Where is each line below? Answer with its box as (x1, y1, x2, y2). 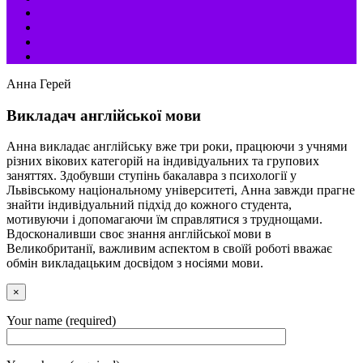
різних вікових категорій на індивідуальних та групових (6, 154, 319, 169)
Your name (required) (6, 314, 116, 328)
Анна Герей (6, 77, 75, 92)
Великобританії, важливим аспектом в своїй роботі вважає (6, 241, 332, 256)
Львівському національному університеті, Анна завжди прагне (6, 183, 355, 198)
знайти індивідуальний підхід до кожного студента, (6, 198, 292, 212)
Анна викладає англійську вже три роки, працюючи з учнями (6, 139, 348, 154)
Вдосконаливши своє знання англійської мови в (6, 227, 271, 241)
